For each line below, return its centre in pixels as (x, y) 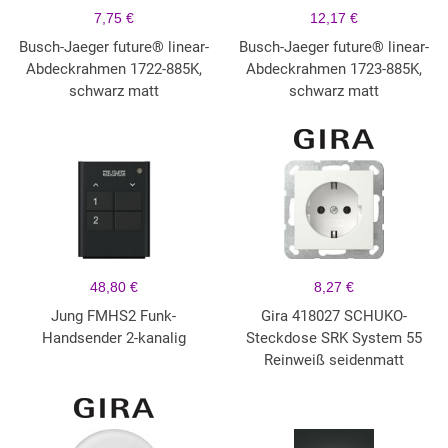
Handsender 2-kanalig (113, 338)
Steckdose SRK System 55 (334, 338)
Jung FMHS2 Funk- (114, 316)
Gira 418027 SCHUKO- (334, 316)
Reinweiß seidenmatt (334, 360)
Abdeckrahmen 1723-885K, (334, 69)
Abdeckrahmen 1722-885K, (113, 69)
